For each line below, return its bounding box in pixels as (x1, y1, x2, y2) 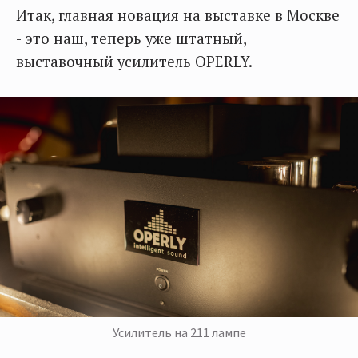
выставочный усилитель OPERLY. (16, 52, 253, 71)
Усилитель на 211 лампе (112, 324, 246, 340)
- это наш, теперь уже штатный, (16, 29, 246, 48)
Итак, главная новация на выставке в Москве (16, 6, 340, 25)
